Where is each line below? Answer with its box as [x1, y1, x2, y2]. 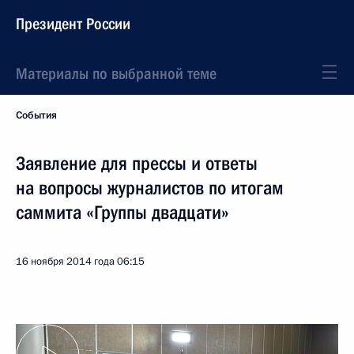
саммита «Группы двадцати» [16, 201, 229, 224]
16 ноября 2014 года [16, 254, 115, 269]
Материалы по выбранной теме [16, 64, 217, 83]
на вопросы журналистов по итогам [16, 177, 284, 199]
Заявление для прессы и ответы [16, 153, 258, 175]
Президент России [16, 14, 130, 33]
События [16, 108, 57, 122]
